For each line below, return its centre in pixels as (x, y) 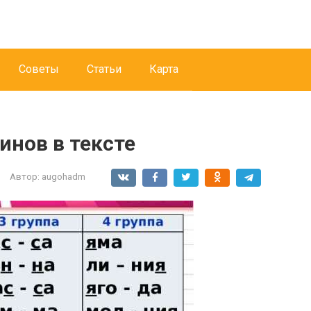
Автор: (25, 176)
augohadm (64, 176)
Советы (39, 69)
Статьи (104, 69)
